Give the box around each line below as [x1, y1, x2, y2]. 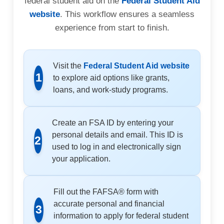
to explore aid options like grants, [53, 73, 170, 82]
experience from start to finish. [54, 22, 169, 32]
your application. [51, 154, 110, 163]
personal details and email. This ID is [51, 130, 183, 139]
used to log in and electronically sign [51, 142, 181, 151]
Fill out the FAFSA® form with [53, 187, 158, 196]
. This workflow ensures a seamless [60, 9, 194, 19]
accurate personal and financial [53, 199, 164, 208]
